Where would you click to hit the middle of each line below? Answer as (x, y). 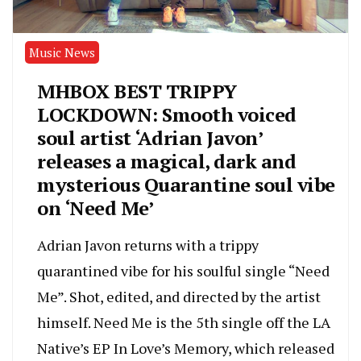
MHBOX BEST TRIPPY (137, 91)
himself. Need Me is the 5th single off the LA (184, 323)
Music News (62, 53)
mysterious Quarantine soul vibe (186, 185)
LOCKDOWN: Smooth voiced (167, 115)
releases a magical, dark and (166, 162)
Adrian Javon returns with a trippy (148, 245)
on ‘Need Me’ (95, 208)
